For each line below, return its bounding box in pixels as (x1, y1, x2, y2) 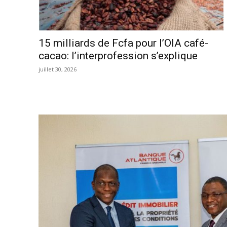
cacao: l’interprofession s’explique (39, 50, 198, 62)
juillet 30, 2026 (39, 65, 77, 73)
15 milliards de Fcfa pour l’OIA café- (39, 37, 208, 50)
